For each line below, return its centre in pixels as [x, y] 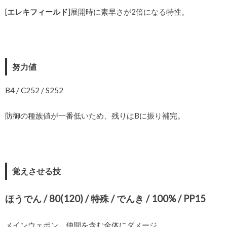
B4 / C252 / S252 [34, 90]
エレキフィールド [37, 12]
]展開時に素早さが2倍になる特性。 [128, 12]
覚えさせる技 [36, 171]
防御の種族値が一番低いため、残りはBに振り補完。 [95, 116]
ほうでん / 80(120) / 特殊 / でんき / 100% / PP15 [105, 199]
